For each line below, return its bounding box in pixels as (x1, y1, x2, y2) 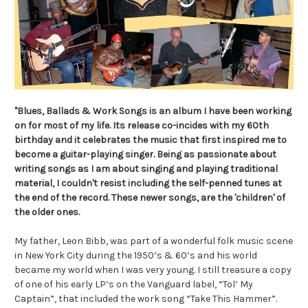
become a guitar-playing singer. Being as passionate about (14, 148, 276, 160)
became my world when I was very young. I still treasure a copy (14, 263, 291, 276)
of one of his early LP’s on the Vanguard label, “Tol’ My (14, 278, 253, 290)
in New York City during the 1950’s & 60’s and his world (14, 249, 257, 261)
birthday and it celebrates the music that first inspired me (14, 133, 277, 146)
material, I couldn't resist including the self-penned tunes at (14, 177, 282, 189)
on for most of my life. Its (14, 119, 127, 131)
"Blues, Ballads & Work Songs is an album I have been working (14, 104, 291, 117)
